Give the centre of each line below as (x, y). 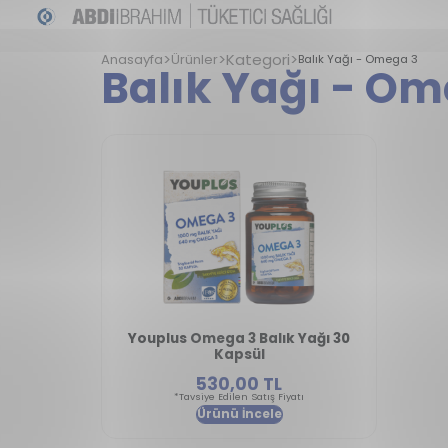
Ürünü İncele (239, 414)
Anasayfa (131, 59)
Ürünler (194, 59)
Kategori (257, 59)
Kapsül (239, 354)
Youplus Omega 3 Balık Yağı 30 (239, 338)
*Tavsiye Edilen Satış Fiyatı (239, 397)
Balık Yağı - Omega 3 (357, 59)
